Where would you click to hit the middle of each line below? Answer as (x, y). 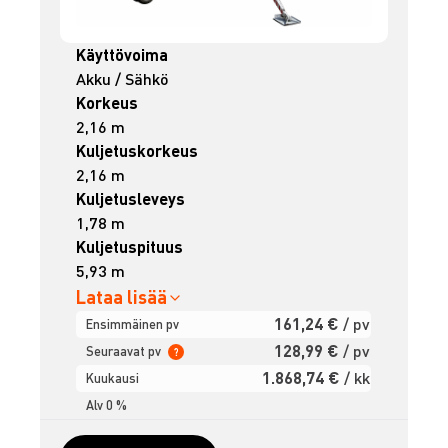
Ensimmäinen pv (133, 324)
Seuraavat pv (125, 351)
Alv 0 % (107, 405)
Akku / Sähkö (123, 79)
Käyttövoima (122, 55)
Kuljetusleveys (131, 199)
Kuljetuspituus (130, 247)
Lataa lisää (122, 297)
